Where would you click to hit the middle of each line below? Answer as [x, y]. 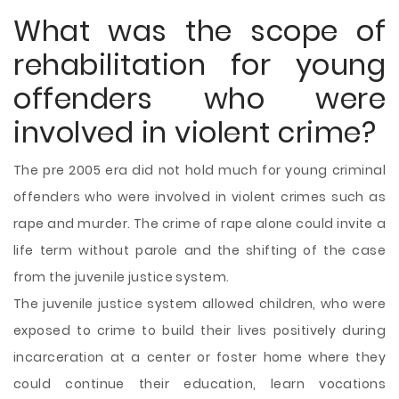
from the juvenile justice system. [122, 277]
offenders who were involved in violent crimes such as [199, 197]
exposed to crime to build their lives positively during [199, 330]
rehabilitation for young [199, 65]
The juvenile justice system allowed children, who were [199, 304]
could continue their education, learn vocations [199, 384]
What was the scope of [199, 31]
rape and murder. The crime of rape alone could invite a [199, 224]
